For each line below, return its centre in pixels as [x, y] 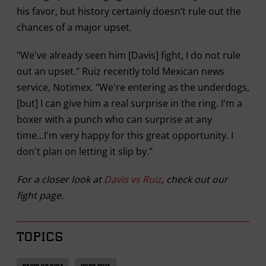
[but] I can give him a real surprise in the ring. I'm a [129, 103]
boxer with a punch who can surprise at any [114, 119]
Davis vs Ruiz [132, 179]
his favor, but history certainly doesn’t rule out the [129, 11]
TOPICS [40, 238]
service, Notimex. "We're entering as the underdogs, [133, 87]
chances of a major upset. [74, 27]
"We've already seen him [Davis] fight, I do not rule [128, 55]
